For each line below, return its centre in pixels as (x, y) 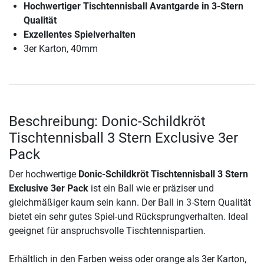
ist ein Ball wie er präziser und (151, 189)
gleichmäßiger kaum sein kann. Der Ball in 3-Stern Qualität (130, 203)
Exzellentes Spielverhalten (80, 35)
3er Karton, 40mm (61, 49)
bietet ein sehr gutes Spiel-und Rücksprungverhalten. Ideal (128, 217)
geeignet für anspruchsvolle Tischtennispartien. (107, 231)
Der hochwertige (44, 174)
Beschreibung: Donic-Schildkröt (107, 122)
